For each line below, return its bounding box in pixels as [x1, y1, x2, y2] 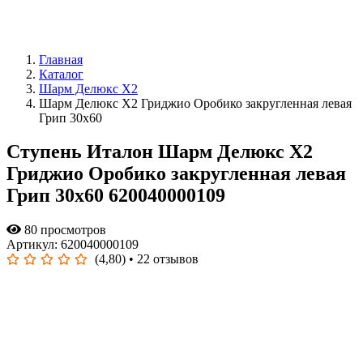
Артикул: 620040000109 [6, 237, 139, 252]
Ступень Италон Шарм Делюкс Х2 [6, 141, 313, 163]
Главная [39, 52, 83, 66]
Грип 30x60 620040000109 [6, 185, 225, 207]
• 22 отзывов [126, 252, 199, 267]
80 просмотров [21, 223, 106, 237]
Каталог [39, 66, 83, 81]
